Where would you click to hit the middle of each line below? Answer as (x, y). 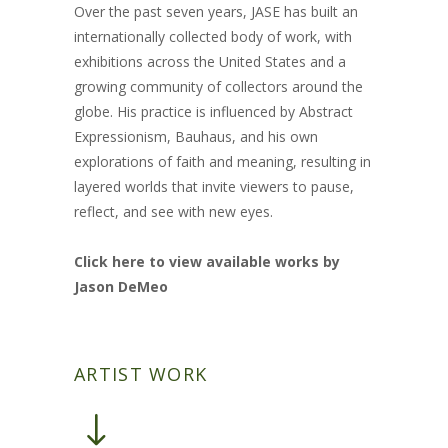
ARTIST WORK (141, 374)
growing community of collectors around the (218, 86)
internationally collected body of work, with (213, 36)
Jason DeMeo (121, 286)
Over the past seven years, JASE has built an (216, 11)
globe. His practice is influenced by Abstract (213, 111)
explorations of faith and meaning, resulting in (222, 161)
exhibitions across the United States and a (210, 61)
